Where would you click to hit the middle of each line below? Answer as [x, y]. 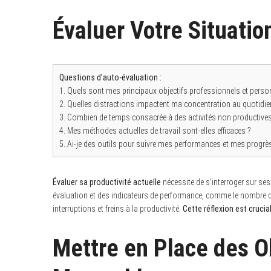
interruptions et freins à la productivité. [118, 208]
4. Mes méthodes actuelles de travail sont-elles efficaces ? [155, 130]
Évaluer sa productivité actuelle [107, 182]
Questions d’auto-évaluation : [110, 77]
